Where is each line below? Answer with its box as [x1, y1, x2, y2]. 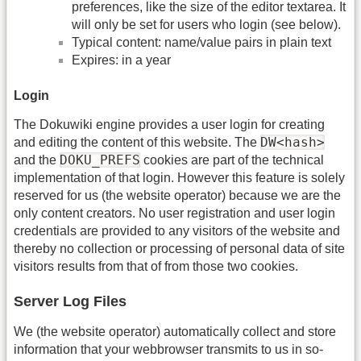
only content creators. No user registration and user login [14, 205, 335, 220]
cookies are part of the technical [140, 152, 324, 167]
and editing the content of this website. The [14, 135, 260, 149]
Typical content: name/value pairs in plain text [72, 35, 331, 50]
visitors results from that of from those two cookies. [14, 259, 298, 273]
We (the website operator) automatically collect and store [14, 325, 336, 339]
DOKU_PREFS [60, 151, 140, 168]
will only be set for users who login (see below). [72, 18, 341, 32]
